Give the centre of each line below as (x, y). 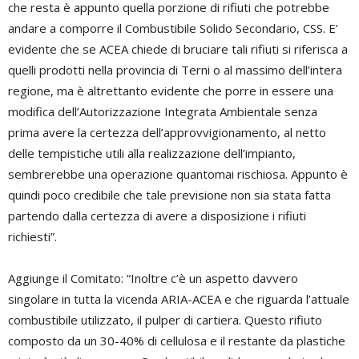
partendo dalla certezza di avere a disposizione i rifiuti (157, 216)
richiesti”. (32, 237)
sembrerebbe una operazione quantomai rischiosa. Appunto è (178, 174)
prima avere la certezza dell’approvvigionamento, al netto (167, 133)
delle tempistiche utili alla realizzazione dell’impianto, (152, 153)
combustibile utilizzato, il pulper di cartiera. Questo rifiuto (165, 320)
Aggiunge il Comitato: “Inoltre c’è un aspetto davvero (153, 278)
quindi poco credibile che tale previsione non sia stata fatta (169, 195)
